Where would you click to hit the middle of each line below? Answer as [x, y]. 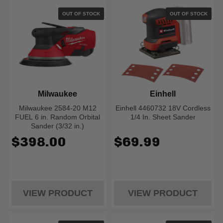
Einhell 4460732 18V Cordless [163, 108]
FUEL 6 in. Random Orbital [58, 117]
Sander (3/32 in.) [58, 126]
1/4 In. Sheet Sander [163, 117]
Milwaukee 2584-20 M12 [57, 108]
